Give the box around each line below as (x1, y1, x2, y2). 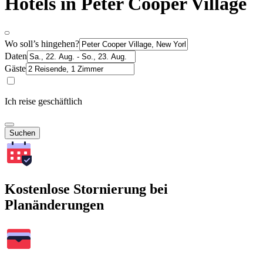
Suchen (9, 128, 35, 137)
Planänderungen (5, 197, 104, 213)
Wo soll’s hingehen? (5, 38, 79, 49)
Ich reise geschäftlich (5, 96, 82, 106)
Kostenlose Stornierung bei (5, 181, 168, 197)
